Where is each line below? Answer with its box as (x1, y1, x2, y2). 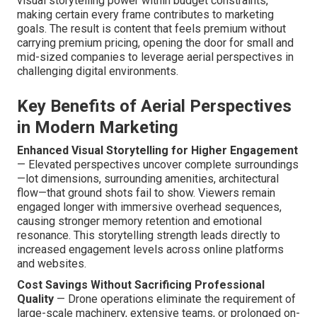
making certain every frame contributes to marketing (17, 8, 274, 22)
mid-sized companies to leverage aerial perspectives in (17, 50, 294, 64)
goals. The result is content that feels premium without (17, 22, 286, 36)
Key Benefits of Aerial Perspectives (17, 96, 292, 117)
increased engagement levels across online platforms (17, 243, 284, 257)
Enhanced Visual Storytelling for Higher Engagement (17, 144, 298, 158)
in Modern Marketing (17, 117, 178, 138)
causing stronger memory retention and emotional (17, 214, 262, 229)
